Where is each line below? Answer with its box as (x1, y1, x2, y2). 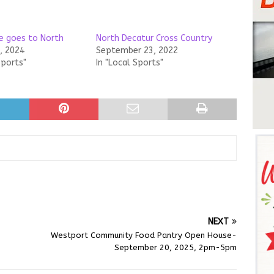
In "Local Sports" (95, 57, 163, 68)
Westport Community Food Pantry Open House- (51, 231, 237, 240)
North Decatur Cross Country (95, 33, 212, 43)
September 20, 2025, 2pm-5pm (114, 243, 237, 252)
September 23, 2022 (95, 45, 178, 56)
